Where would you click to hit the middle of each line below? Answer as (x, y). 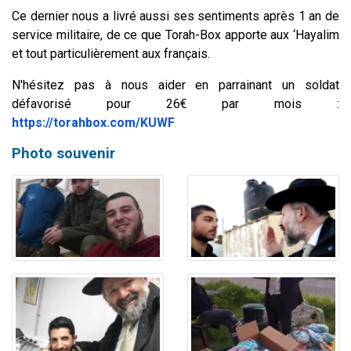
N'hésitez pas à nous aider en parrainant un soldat (175, 85)
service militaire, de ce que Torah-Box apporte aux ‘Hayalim (175, 34)
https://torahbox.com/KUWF (93, 122)
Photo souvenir (63, 153)
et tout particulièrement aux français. (111, 53)
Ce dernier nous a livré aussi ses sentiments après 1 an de (175, 16)
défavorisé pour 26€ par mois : (175, 103)
